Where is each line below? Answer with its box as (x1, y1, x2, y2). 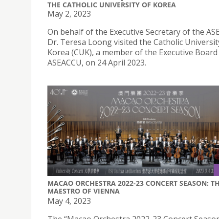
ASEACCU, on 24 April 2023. (47, 57, 146, 68)
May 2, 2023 (47, 8, 91, 19)
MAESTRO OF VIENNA (47, 186, 120, 196)
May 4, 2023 (47, 196, 91, 207)
